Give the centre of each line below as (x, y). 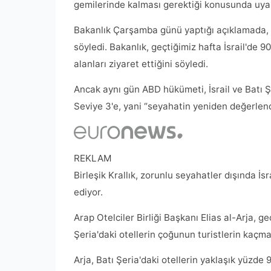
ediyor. (88, 192)
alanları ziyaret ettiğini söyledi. (141, 64)
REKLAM (93, 158)
